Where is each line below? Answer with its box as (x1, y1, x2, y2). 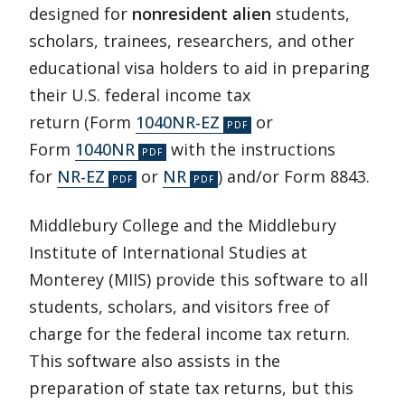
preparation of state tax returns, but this (29, 377, 353, 399)
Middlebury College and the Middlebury (29, 214, 336, 236)
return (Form (29, 111, 136, 133)
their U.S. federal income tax (29, 84, 250, 106)
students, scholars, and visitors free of (29, 296, 330, 317)
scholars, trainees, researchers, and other (29, 30, 354, 52)
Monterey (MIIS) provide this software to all (29, 268, 368, 290)
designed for (29, 3, 132, 24)
